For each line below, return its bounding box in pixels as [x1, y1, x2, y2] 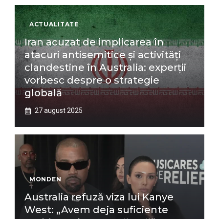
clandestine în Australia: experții [24, 62, 186, 73]
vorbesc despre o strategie [24, 74, 159, 86]
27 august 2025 [35, 107, 83, 114]
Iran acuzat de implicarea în [24, 36, 164, 48]
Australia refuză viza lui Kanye [24, 191, 174, 203]
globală [24, 87, 62, 99]
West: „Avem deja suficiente [24, 204, 168, 216]
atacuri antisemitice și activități [24, 49, 181, 61]
